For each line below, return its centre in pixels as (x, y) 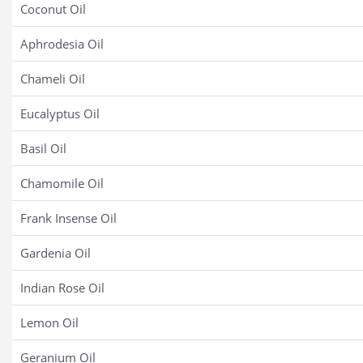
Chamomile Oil (62, 184)
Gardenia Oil (56, 253)
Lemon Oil (49, 323)
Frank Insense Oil (68, 218)
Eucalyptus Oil (60, 114)
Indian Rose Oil (62, 288)
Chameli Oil (53, 79)
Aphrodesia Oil (62, 44)
